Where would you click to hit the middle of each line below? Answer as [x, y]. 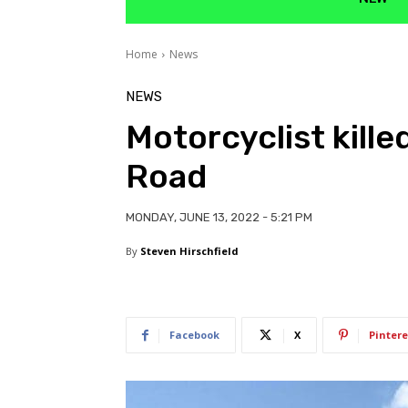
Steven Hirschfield [189, 251]
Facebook [194, 335]
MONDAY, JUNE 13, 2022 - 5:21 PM [219, 218]
